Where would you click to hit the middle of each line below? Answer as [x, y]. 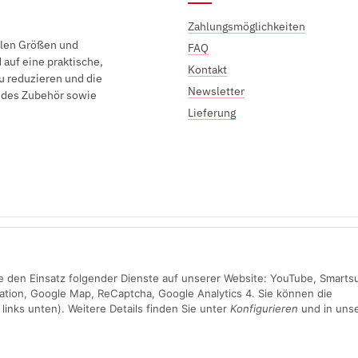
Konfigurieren [264, 308]
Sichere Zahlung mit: [179, 240]
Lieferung [212, 113]
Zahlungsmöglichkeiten [247, 27]
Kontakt [208, 70]
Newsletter [217, 91]
